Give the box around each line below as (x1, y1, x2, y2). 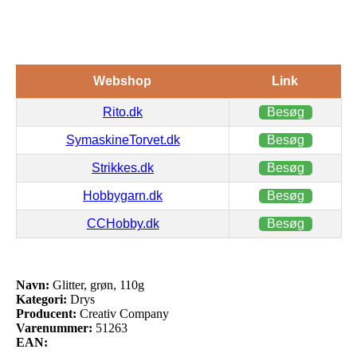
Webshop (93, 73, 151, 88)
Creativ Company (80, 306, 169, 320)
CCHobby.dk (86, 216, 159, 230)
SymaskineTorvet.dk (65, 132, 180, 147)
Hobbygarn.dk (83, 188, 163, 202)
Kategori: (16, 292, 67, 306)
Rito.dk (103, 104, 143, 119)
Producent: (16, 306, 76, 320)
